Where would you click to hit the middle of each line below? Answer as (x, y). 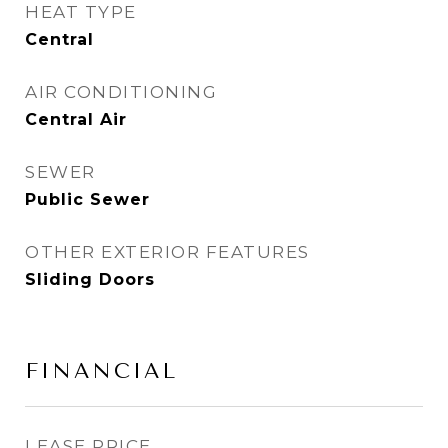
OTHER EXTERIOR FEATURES (167, 252)
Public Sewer (87, 200)
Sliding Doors (90, 280)
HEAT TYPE (81, 12)
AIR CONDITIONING (121, 92)
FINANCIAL (101, 371)
